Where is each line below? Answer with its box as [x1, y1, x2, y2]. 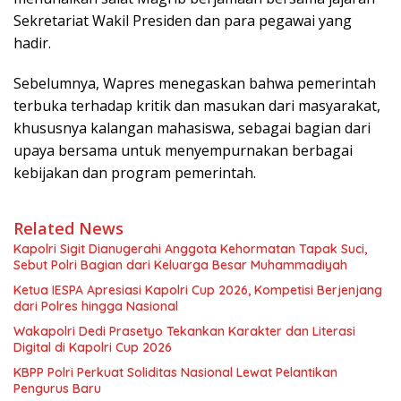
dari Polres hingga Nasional [13, 297, 178, 314]
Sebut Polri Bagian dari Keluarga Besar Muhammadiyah [13, 256, 347, 273]
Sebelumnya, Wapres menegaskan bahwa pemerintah [13, 73, 376, 93]
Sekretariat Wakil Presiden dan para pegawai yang [13, 10, 352, 30]
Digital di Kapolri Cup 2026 [13, 338, 172, 355]
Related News [13, 217, 124, 239]
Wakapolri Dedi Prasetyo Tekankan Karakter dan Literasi [13, 322, 355, 339]
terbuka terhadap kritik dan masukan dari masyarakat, [13, 95, 380, 115]
